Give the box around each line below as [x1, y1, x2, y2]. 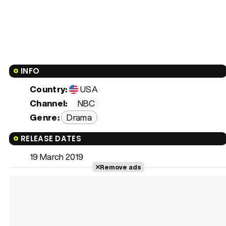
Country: [30, 83, 68, 96]
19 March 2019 [30, 150, 84, 163]
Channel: [30, 97, 68, 110]
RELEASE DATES [21, 133, 81, 144]
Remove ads [99, 162, 141, 172]
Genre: [30, 111, 60, 124]
